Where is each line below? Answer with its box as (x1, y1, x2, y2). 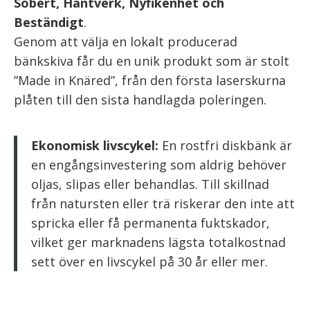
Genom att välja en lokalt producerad (14, 33, 237, 50)
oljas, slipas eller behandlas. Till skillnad (31, 176, 269, 192)
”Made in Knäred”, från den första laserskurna (14, 72, 286, 89)
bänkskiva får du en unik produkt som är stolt (14, 53, 289, 69)
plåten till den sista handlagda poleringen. (14, 91, 266, 108)
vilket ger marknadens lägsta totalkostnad (31, 234, 286, 250)
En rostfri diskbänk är (158, 137, 292, 154)
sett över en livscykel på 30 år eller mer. (31, 253, 268, 270)
